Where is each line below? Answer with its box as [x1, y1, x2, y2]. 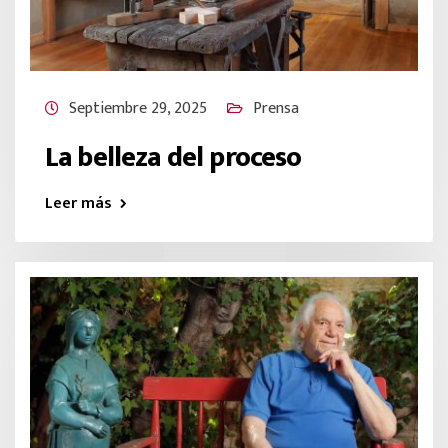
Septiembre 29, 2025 [69, 94, 207, 122]
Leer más [45, 189, 112, 217]
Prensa [253, 94, 299, 122]
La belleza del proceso [45, 133, 302, 181]
